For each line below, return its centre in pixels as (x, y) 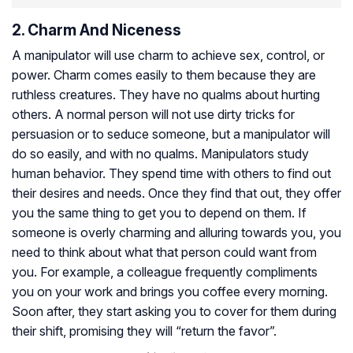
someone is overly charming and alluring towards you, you (176, 232)
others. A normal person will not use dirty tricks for (153, 114)
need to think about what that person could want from (164, 252)
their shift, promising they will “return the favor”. (144, 331)
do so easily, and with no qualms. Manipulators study (160, 153)
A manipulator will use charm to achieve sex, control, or (168, 55)
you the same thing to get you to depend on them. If (159, 212)
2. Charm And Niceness (97, 30)
